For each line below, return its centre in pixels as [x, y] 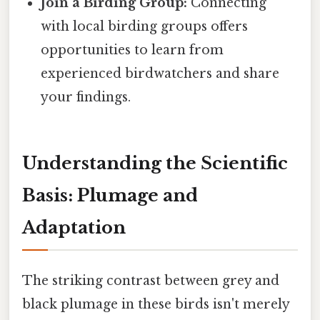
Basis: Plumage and [110, 195]
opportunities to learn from [132, 50]
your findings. [86, 97]
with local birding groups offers [145, 26]
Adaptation [74, 227]
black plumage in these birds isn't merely [156, 304]
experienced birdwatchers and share [160, 73]
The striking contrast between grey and [151, 280]
